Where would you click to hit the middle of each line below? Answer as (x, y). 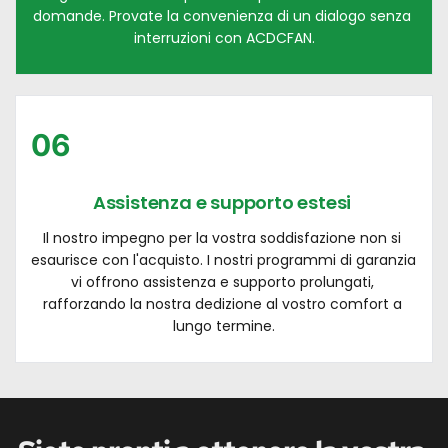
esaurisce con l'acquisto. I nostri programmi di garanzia (223, 259)
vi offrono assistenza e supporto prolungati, (222, 281)
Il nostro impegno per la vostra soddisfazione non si (222, 237)
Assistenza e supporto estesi (224, 202)
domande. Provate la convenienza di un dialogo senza (222, 15)
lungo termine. (224, 325)
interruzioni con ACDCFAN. (224, 37)
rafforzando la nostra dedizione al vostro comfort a (222, 303)
